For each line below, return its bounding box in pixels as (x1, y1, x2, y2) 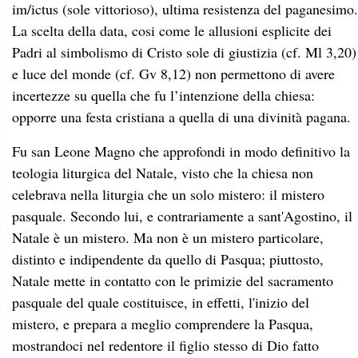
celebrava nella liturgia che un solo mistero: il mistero (12, 184, 324, 204)
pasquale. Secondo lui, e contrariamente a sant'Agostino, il (12, 205, 352, 225)
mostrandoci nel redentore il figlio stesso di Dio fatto (12, 335, 319, 355)
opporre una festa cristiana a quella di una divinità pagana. (12, 106, 351, 126)
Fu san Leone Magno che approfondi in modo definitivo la (12, 141, 350, 161)
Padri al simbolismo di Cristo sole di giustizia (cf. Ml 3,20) (12, 42, 356, 62)
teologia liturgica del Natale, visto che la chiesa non (12, 162, 313, 182)
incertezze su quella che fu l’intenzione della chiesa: (12, 85, 315, 105)
